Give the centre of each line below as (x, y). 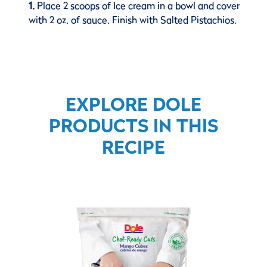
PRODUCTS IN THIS (133, 126)
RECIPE (133, 148)
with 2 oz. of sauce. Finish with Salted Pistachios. (133, 20)
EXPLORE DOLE (133, 105)
